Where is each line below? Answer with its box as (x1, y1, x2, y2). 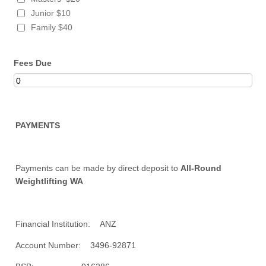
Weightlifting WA (15, 176, 84, 186)
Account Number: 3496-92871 (15, 240, 137, 250)
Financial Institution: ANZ (15, 219, 117, 229)
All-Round (180, 163, 222, 173)
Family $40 (31, 23, 73, 32)
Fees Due (14, 58, 52, 68)
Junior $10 (31, 8, 71, 18)
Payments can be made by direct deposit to (15, 163, 181, 173)
